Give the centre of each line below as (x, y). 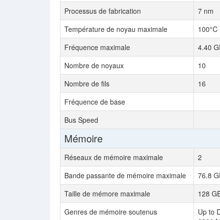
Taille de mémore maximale (107, 193)
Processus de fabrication (103, 11)
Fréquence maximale (97, 47)
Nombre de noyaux (94, 65)
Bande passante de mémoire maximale (125, 175)
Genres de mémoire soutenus (111, 212)
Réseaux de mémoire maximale (114, 157)
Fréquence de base (95, 102)
